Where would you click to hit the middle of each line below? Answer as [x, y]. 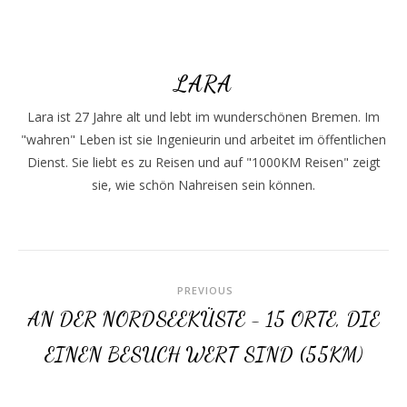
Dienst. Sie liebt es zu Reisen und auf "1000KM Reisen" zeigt [203, 162]
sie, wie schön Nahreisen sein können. [203, 185]
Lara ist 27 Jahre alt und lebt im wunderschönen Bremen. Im [203, 117]
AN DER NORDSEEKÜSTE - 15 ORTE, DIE [203, 319]
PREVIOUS [203, 290]
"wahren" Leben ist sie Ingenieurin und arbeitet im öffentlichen [203, 139]
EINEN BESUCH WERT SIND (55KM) [203, 354]
